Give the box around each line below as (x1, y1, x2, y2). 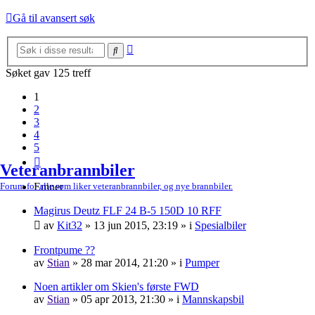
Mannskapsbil (182, 293, 244, 306)
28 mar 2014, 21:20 (81, 257, 168, 269)
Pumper (185, 257, 219, 269)
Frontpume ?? (34, 244, 95, 257)
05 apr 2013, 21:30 (81, 293, 165, 306)
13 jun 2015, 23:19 (94, 219, 178, 232)
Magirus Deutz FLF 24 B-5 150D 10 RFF (34, 205, 221, 217)
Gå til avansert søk (13, 11, 95, 24)
